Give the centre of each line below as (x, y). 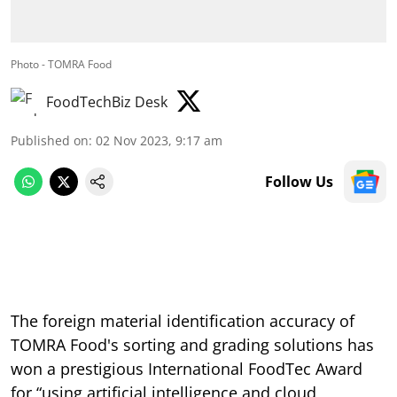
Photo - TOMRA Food (61, 64)
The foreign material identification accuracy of (183, 320)
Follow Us (299, 181)
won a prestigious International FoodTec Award (187, 368)
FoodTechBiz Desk (107, 101)
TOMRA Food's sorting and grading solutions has (192, 344)
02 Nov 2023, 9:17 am (159, 140)
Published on (50, 140)
